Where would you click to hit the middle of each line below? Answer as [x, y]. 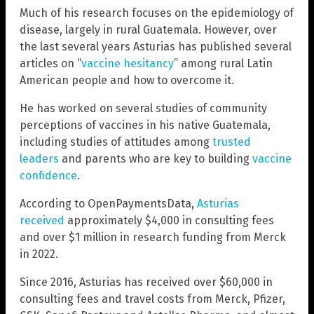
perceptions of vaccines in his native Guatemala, [145, 125]
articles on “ [50, 63]
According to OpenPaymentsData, [108, 203]
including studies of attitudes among [116, 142]
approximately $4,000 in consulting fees [169, 220]
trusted [232, 142]
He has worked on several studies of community [143, 108]
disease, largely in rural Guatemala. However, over [148, 29]
